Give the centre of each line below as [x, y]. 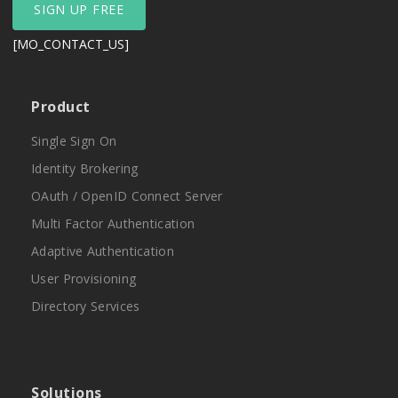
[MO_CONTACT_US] [71, 44]
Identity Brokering [85, 169]
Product [61, 107]
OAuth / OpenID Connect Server [127, 196]
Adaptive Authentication [103, 251]
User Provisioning [84, 279]
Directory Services [86, 306]
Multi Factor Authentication [113, 224]
